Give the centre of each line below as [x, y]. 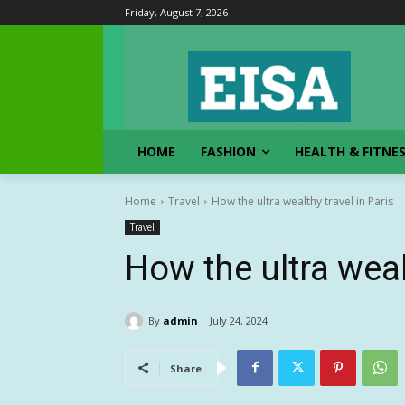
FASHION [228, 152]
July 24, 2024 [239, 321]
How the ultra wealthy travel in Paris [302, 202]
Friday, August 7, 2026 [176, 12]
